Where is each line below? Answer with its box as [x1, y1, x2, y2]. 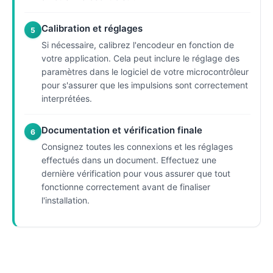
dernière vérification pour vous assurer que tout [41, 168, 230, 179]
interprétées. [41, 93, 92, 104]
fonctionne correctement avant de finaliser [41, 182, 210, 192]
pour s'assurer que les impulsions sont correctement [41, 80, 248, 90]
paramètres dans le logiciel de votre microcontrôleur [41, 66, 249, 77]
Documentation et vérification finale [41, 124, 202, 136]
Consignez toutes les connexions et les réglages [41, 141, 233, 152]
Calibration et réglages [41, 23, 143, 34]
